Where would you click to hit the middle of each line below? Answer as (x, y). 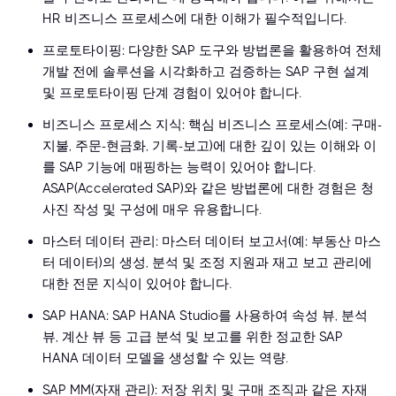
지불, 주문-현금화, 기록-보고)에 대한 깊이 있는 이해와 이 (209, 146)
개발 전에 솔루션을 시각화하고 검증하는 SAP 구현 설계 (206, 72)
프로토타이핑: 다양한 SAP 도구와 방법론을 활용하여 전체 (212, 51)
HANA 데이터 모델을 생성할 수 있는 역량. (165, 358)
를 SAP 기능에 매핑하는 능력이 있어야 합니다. (179, 168)
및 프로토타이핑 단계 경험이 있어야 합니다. (172, 93)
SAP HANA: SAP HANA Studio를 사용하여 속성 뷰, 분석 (205, 316)
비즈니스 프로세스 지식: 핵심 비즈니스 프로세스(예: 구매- (212, 125)
